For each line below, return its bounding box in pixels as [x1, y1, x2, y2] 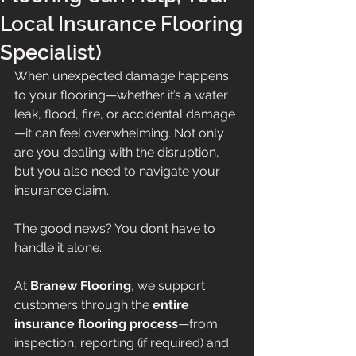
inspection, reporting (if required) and [14, 335, 232, 351]
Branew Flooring [30, 278, 131, 294]
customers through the [14, 297, 153, 313]
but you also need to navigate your [14, 164, 223, 180]
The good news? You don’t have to [14, 221, 219, 237]
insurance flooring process [14, 316, 178, 332]
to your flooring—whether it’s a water [14, 87, 231, 103]
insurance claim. [14, 183, 109, 199]
